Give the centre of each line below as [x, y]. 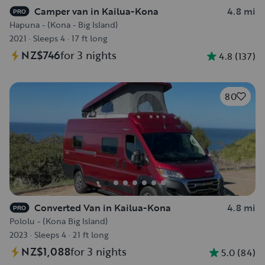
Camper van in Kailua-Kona [96, 11]
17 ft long [89, 38]
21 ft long [91, 235]
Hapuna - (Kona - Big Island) [64, 25]
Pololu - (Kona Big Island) [59, 221]
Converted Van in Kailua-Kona [103, 208]
